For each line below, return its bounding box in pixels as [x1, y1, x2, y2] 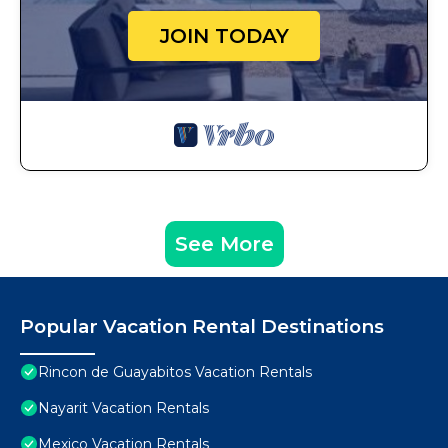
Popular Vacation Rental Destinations [20, 315, 384, 339]
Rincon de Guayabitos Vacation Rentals [38, 363, 312, 382]
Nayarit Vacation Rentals [38, 399, 209, 418]
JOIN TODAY [159, 24, 289, 49]
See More [174, 232, 274, 257]
